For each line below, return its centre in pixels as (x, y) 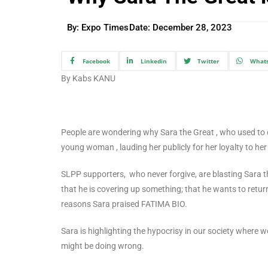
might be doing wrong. (103, 246)
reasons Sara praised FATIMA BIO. (124, 204)
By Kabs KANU (88, 78)
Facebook (96, 61)
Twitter (208, 61)
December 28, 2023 (193, 28)
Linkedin (153, 61)
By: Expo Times (98, 28)
